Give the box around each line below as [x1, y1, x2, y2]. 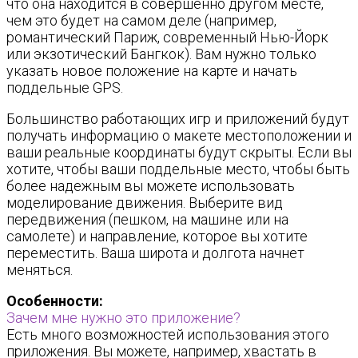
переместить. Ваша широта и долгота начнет [6, 245, 304, 261]
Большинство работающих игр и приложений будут [6, 110, 349, 127]
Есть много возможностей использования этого [6, 326, 329, 343]
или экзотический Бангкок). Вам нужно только [6, 46, 316, 62]
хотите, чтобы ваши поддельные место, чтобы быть [6, 161, 350, 177]
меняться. [6, 261, 73, 278]
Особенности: [6, 292, 103, 309]
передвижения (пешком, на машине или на [6, 211, 288, 228]
